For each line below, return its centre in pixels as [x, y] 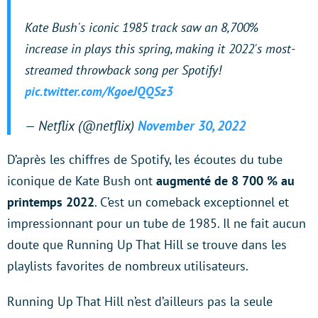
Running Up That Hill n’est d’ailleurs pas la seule [140, 301]
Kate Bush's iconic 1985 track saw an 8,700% [142, 27]
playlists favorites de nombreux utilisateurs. [128, 265]
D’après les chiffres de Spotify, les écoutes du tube [145, 159]
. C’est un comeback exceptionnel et [192, 202]
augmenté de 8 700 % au [224, 180]
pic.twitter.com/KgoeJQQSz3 [99, 91]
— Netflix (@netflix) [81, 125]
